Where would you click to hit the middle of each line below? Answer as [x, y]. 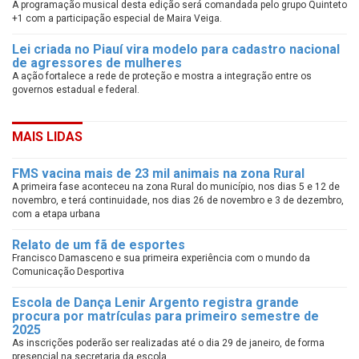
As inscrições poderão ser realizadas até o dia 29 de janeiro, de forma [168, 343]
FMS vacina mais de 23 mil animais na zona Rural [158, 173]
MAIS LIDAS [47, 137]
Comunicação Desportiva [68, 272]
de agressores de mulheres [97, 63]
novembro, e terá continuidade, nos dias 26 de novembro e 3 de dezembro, [178, 200]
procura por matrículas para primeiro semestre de [165, 316]
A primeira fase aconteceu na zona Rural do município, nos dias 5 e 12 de [176, 187]
